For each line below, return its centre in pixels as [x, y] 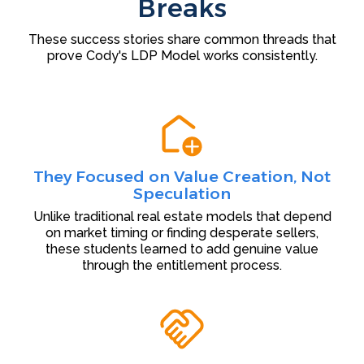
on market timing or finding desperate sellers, [182, 233]
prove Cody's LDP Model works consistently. [182, 56]
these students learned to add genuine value [182, 249]
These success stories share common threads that [182, 40]
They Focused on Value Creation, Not [182, 177]
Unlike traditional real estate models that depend [182, 217]
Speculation [182, 194]
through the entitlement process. [182, 266]
